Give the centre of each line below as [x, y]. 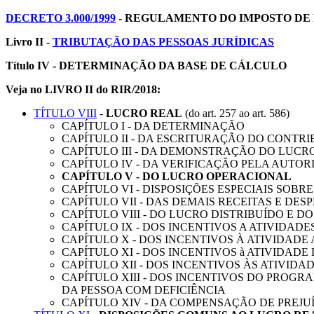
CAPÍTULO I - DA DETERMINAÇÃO [153, 125]
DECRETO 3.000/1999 [61, 18]
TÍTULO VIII [65, 113]
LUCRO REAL [144, 113]
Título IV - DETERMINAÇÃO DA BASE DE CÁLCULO [146, 65]
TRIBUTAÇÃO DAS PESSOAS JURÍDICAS [163, 41]
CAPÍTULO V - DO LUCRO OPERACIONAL [177, 176]
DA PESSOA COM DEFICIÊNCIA [144, 289]
